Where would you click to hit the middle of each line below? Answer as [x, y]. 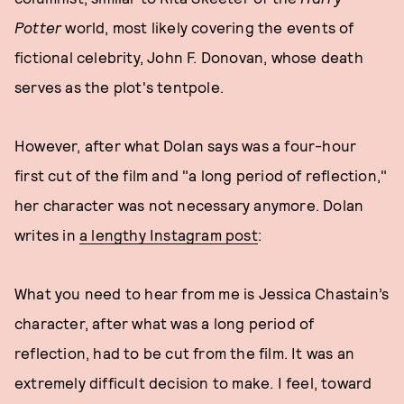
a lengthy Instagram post [169, 234]
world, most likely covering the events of [208, 27]
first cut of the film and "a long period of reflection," [201, 175]
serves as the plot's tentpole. [121, 87]
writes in [47, 234]
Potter [38, 27]
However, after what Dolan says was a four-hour [186, 145]
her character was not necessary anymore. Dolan [189, 205]
